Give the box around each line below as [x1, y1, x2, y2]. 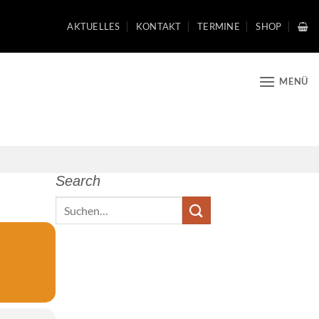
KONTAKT [135, 21, 182, 32]
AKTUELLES [67, 21, 120, 32]
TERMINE [197, 21, 240, 32]
